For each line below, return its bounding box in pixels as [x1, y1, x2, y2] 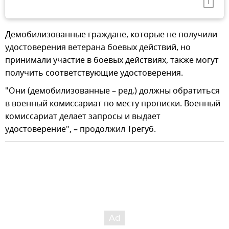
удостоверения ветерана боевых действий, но [5, 41, 191, 54]
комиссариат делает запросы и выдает [5, 110, 161, 123]
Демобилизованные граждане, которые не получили [5, 28, 217, 41]
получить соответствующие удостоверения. [5, 66, 183, 79]
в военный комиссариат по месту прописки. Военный [5, 97, 220, 110]
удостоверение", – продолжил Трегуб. [5, 123, 156, 135]
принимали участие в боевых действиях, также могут [5, 54, 219, 66]
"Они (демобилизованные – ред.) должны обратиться [5, 84, 220, 97]
